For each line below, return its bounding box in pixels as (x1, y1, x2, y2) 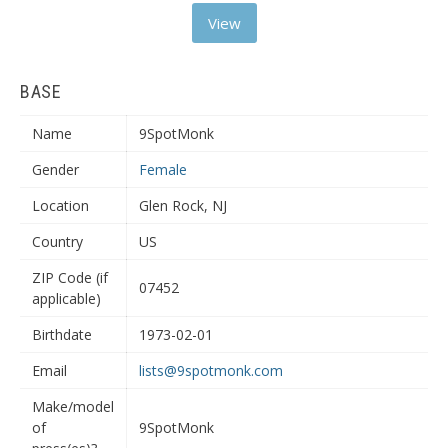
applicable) (32, 289, 101, 308)
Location (32, 196, 89, 215)
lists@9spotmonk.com (139, 361, 283, 380)
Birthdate (32, 325, 92, 344)
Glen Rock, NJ (139, 196, 227, 215)
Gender (32, 160, 79, 179)
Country (32, 232, 83, 251)
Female (139, 160, 187, 179)
